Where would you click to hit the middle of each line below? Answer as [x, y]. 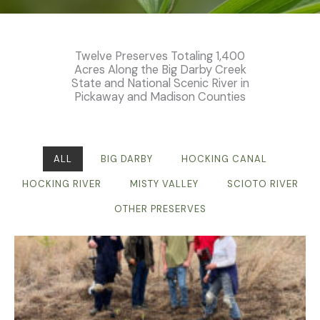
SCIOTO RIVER [262, 184]
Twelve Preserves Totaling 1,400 [160, 56]
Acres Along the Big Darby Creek [160, 69]
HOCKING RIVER [61, 184]
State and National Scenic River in [160, 83]
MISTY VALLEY [164, 184]
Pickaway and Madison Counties [160, 96]
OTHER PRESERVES [160, 209]
